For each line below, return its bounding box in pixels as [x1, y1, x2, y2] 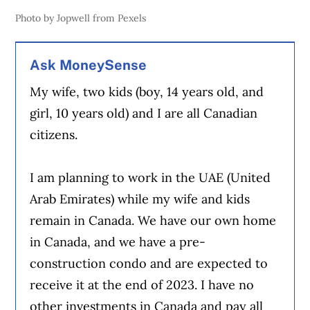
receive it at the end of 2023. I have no [30, 276, 255, 293]
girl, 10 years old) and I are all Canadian [30, 104, 258, 121]
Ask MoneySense [30, 57, 147, 74]
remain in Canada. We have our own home [30, 212, 277, 228]
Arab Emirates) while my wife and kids [30, 190, 250, 207]
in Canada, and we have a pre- [30, 233, 206, 250]
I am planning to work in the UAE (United [30, 169, 271, 185]
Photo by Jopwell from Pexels [15, 12, 147, 25]
